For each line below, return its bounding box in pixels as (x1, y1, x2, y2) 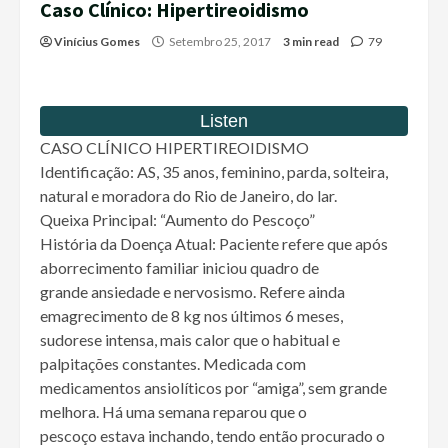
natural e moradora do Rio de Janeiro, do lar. (40, 186, 337, 206)
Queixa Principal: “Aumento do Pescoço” (40, 210, 315, 230)
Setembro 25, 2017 (167, 34, 273, 50)
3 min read (283, 34, 339, 50)
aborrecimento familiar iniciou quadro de (40, 258, 319, 278)
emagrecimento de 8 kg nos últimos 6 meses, (40, 306, 343, 326)
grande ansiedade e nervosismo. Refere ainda (40, 282, 345, 302)
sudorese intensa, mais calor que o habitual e (40, 330, 340, 350)
